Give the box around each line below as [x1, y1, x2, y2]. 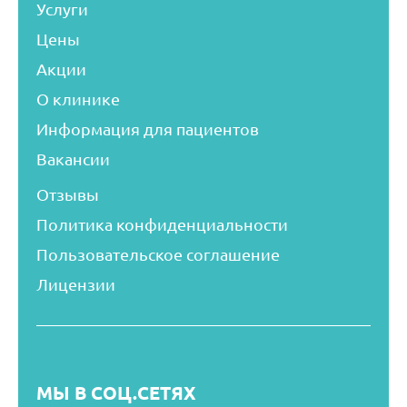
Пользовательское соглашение [36, 244, 280, 264]
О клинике [36, 89, 120, 109]
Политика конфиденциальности [36, 214, 288, 234]
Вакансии [36, 149, 110, 169]
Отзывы [36, 184, 99, 204]
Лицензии [36, 274, 115, 294]
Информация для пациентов [36, 119, 259, 139]
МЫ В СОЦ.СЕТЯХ [36, 381, 196, 405]
